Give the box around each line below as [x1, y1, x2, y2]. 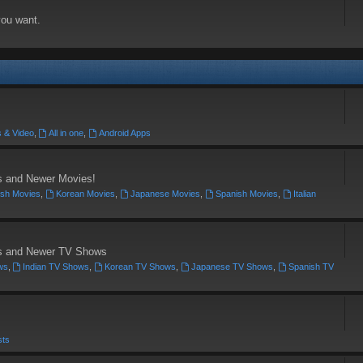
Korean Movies [56, 189, 116, 199]
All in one [49, 128, 84, 138]
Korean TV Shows [105, 262, 177, 271]
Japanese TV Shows [191, 262, 274, 271]
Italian [293, 189, 316, 199]
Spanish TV [288, 262, 334, 271]
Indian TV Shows [23, 262, 90, 271]
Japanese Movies [130, 189, 201, 199]
